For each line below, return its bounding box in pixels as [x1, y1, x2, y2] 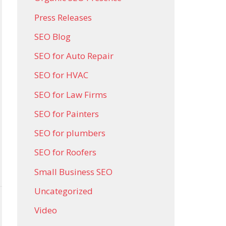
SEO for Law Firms [34, 88, 107, 100]
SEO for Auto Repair [34, 50, 114, 62]
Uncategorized [34, 185, 93, 197]
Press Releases [34, 11, 92, 23]
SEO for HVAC [34, 69, 88, 81]
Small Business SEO [34, 165, 112, 178]
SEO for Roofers [34, 146, 96, 158]
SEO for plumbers [34, 127, 105, 139]
